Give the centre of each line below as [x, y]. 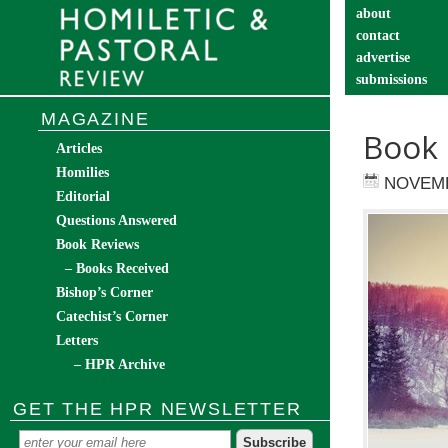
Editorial [83, 196]
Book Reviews [97, 244]
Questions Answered [116, 220]
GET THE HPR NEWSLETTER [157, 409]
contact [378, 35]
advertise [383, 57]
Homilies [82, 172]
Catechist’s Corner [112, 316]
